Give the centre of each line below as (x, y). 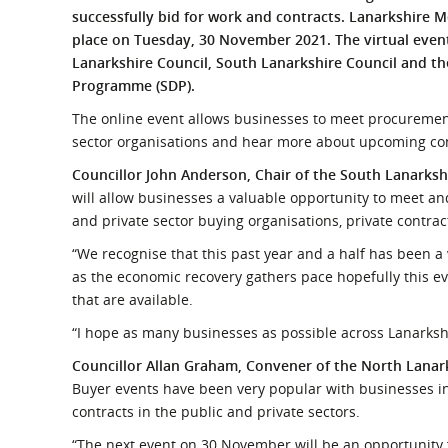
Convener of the (303, 365)
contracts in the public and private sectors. (216, 411)
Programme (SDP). (133, 85)
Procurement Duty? (304, 26)
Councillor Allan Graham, (159, 365)
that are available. (132, 299)
